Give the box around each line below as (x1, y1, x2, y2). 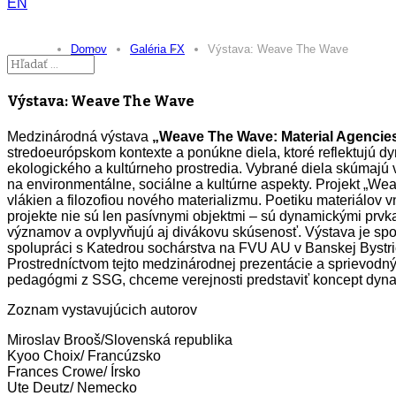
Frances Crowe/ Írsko (7, 363, 141, 379)
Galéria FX (130, 42, 185, 56)
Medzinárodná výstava (7, 128, 148, 144)
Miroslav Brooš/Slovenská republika (7, 331, 232, 347)
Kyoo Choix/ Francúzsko (7, 347, 161, 363)
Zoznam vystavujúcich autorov (7, 301, 197, 317)
